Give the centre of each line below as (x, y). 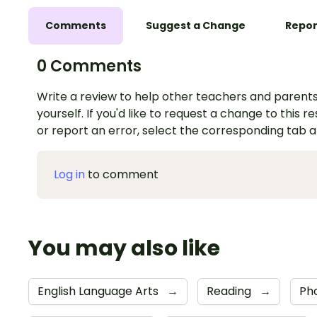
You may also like (124, 249)
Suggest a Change (196, 26)
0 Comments (89, 67)
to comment (122, 175)
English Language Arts (99, 292)
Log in (69, 175)
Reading (230, 292)
